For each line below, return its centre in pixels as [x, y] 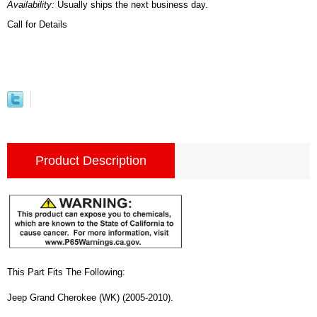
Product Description [91, 160]
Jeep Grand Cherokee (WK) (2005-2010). [90, 297]
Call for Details [37, 24]
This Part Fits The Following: [66, 272]
